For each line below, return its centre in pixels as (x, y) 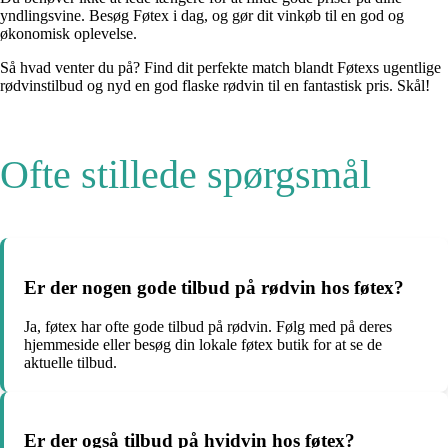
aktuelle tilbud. (70, 362)
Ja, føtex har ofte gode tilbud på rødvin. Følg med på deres (208, 326)
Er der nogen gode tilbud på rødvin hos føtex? (214, 287)
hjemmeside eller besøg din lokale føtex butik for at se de (203, 344)
